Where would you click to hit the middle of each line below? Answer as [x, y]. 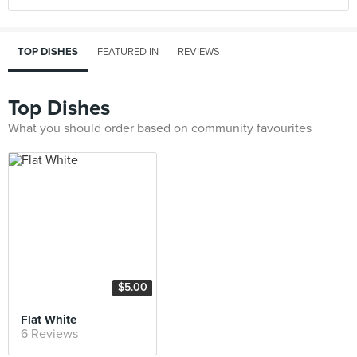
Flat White [49, 320]
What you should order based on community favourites [160, 128]
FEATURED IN [128, 52]
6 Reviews [49, 334]
